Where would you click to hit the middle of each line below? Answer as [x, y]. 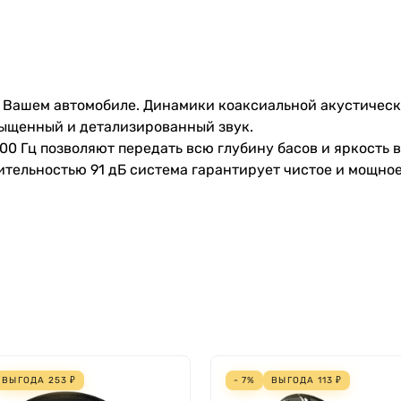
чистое [308, 169]
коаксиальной [268, 105]
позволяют [77, 148]
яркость [362, 148]
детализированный [147, 126]
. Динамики [177, 105]
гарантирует [236, 169]
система [159, 169]
